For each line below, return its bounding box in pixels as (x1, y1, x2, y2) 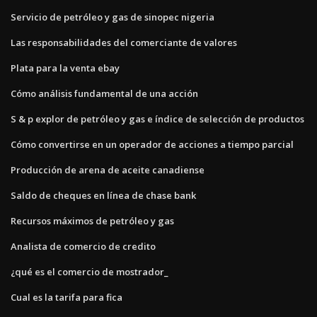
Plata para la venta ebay (11, 61, 120, 74)
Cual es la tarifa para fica (11, 290, 122, 304)
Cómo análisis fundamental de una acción (11, 86, 198, 100)
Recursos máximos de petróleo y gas (11, 214, 174, 227)
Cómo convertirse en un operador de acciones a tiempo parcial (11, 137, 294, 151)
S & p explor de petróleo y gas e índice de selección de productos (11, 112, 304, 125)
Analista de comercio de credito (11, 239, 156, 253)
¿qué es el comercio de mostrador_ (11, 265, 168, 278)
